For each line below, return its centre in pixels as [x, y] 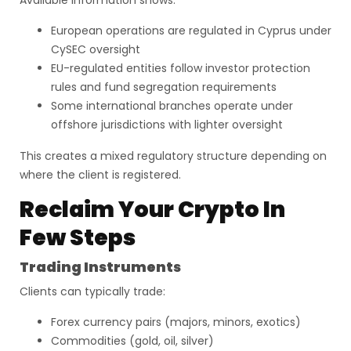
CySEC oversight [96, 49]
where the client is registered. [100, 175]
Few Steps [78, 238]
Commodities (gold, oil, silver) [132, 341]
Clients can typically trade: [92, 291]
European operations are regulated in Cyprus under [191, 31]
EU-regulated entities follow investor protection [181, 68]
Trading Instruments [100, 267]
